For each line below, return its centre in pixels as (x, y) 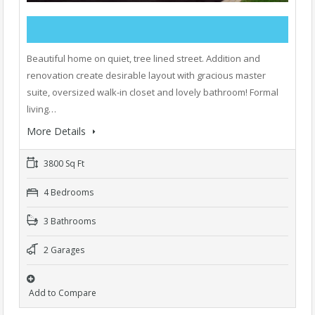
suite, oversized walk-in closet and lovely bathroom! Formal (153, 92)
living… (41, 109)
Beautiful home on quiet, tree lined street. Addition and (143, 59)
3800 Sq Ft (63, 164)
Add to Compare (63, 293)
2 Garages (63, 250)
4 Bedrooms (67, 193)
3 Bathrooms (69, 221)
